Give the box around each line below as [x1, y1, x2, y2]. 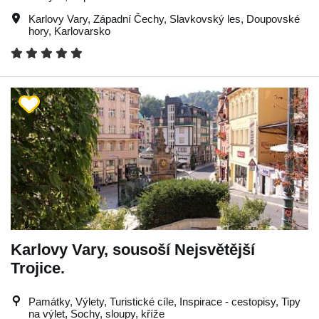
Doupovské [246, 12, 300, 25]
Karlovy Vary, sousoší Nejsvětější [11, 240, 255, 258]
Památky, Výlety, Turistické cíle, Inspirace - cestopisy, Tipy [28, 295, 300, 308]
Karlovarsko [54, 24, 110, 37]
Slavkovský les [169, 12, 241, 25]
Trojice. [11, 258, 65, 277]
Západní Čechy [93, 12, 164, 25]
